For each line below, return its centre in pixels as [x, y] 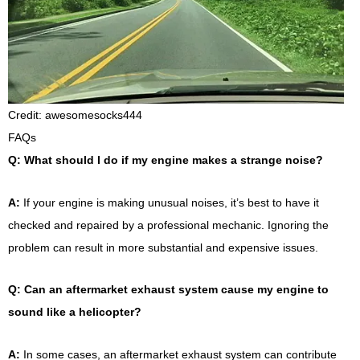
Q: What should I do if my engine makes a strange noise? [166, 160]
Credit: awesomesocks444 [75, 115]
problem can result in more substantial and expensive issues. [163, 247]
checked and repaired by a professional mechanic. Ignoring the [168, 225]
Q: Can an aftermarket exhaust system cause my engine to [168, 290]
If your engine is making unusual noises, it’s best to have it [170, 202]
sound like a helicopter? [75, 312]
